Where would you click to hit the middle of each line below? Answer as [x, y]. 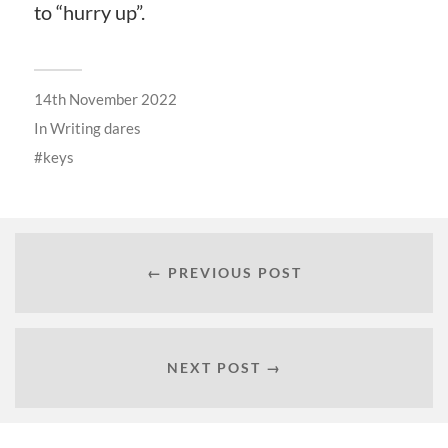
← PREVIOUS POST [224, 273]
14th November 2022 [105, 98]
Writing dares [95, 127]
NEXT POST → [224, 368]
